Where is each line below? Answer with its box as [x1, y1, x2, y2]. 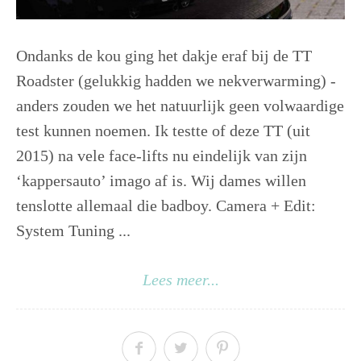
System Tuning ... [16, 221, 131, 239]
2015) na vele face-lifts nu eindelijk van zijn [16, 146, 307, 164]
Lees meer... [142, 270, 219, 288]
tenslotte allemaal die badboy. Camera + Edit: [16, 196, 316, 214]
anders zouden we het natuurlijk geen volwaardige [16, 96, 344, 114]
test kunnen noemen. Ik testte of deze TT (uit [16, 121, 310, 139]
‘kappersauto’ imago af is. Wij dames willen [16, 171, 306, 189]
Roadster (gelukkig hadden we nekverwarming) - [16, 71, 336, 89]
